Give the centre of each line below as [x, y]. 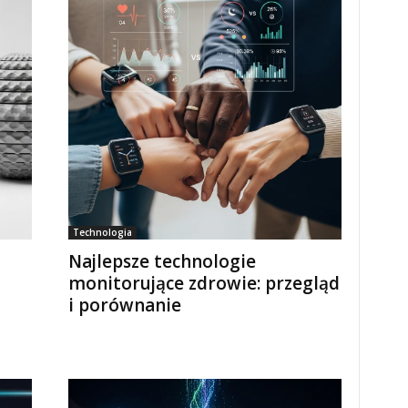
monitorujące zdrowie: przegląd [204, 283]
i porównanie [124, 305]
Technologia [102, 232]
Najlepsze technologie [162, 261]
